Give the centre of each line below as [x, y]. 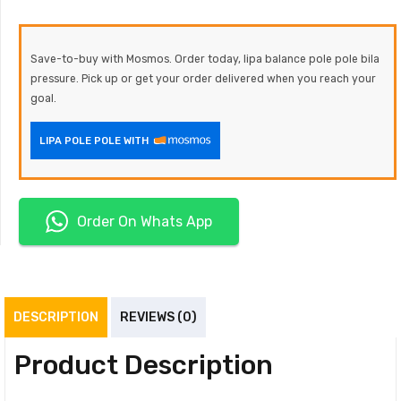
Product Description [144, 365]
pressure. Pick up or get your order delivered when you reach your [203, 79]
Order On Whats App [145, 221]
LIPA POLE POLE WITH [94, 140]
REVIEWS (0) [158, 317]
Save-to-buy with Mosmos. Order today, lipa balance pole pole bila [205, 60]
